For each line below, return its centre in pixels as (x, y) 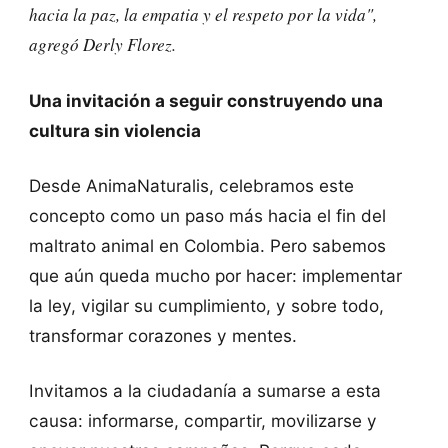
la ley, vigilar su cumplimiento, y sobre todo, (206, 305)
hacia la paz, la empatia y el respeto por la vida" (200, 15)
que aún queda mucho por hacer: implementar (215, 275)
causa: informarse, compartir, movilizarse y (202, 421)
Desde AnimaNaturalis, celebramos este (191, 185)
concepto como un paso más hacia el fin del (207, 215)
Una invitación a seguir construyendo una (205, 100)
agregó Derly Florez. (102, 45)
